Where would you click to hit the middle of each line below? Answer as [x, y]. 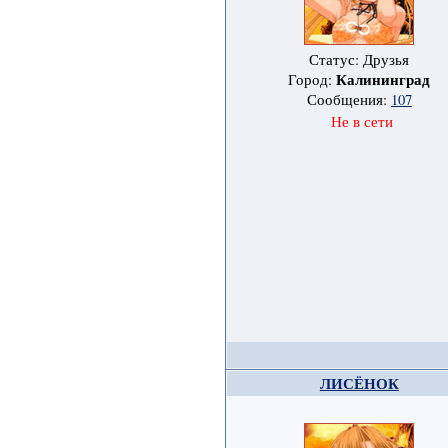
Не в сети [361, 122]
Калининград [383, 80]
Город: [312, 80]
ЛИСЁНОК [359, 384]
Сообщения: [348, 100]
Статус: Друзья [359, 60]
